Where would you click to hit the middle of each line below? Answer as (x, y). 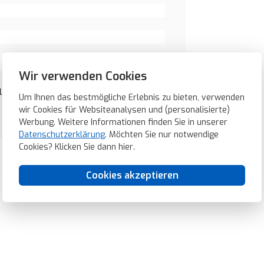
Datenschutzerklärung (62, 135)
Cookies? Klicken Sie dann (69, 147)
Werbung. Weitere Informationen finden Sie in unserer (123, 122)
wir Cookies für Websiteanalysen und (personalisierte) (124, 110)
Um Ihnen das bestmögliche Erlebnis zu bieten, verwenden (132, 98)
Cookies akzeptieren (132, 175)
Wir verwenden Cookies (83, 76)
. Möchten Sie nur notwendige (162, 135)
